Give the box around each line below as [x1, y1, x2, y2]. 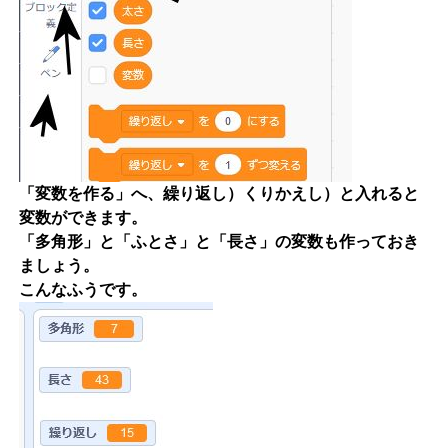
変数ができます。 [19, 209, 147, 226]
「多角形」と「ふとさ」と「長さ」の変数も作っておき [19, 233, 419, 250]
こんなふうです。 [19, 281, 147, 298]
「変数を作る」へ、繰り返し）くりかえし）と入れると [19, 185, 419, 202]
